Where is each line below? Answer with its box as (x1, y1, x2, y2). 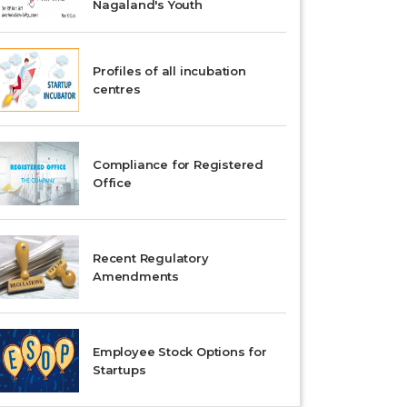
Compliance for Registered (93, 157, 264, 172)
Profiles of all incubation (93, 64, 246, 78)
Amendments (93, 269, 180, 283)
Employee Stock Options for (93, 344, 267, 359)
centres (93, 82, 141, 96)
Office (93, 175, 132, 190)
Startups (93, 362, 146, 377)
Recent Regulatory (93, 251, 209, 265)
